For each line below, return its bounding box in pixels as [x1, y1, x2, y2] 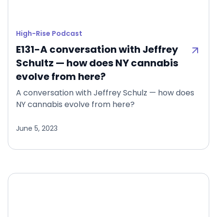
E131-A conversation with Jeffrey [16, 42, 178, 56]
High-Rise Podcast [16, 28, 82, 38]
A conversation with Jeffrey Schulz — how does [16, 87, 194, 98]
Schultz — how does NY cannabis [16, 56, 178, 70]
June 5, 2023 [16, 123, 58, 133]
